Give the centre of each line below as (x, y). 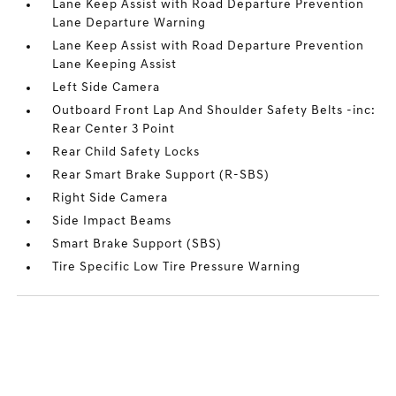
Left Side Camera (107, 88)
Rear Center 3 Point (114, 129)
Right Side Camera (110, 198)
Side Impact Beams (112, 221)
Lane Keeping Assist (115, 65)
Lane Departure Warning (129, 23)
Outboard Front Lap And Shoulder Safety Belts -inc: (214, 111)
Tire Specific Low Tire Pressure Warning (177, 267)
